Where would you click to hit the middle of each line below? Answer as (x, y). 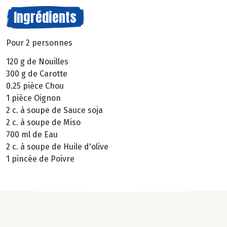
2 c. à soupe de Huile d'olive (57, 146)
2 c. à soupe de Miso (43, 122)
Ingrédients (45, 17)
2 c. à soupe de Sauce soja (54, 110)
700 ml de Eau (32, 134)
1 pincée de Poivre (40, 159)
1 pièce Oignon (33, 98)
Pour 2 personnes (39, 43)
